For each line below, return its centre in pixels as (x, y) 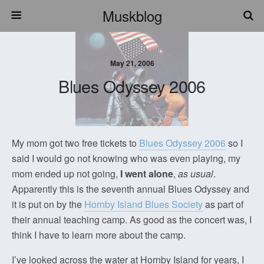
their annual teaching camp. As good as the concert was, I (132, 220)
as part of (223, 204)
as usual (196, 174)
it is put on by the (48, 204)
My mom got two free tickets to (75, 143)
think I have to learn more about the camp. (99, 235)
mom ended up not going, (66, 174)
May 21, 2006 (132, 63)
